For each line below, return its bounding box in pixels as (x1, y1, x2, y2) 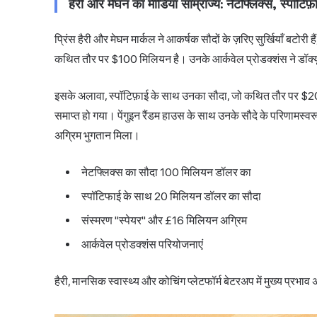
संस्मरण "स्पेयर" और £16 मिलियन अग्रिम (81, 213, 247, 227)
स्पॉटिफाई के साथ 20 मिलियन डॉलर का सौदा (81, 189, 261, 203)
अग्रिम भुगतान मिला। (54, 128, 140, 142)
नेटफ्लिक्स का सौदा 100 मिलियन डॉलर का (81, 165, 251, 179)
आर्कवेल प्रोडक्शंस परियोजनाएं (81, 237, 203, 251)
